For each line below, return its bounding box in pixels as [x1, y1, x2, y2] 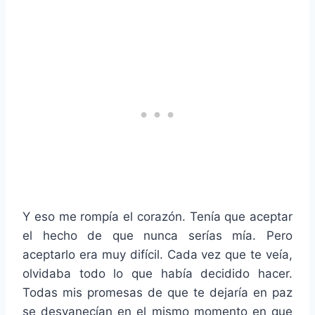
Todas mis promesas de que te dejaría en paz [22, 285, 292, 300]
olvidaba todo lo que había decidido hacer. [22, 266, 292, 281]
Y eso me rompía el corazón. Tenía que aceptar [22, 210, 292, 224]
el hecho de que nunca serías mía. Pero [22, 229, 292, 243]
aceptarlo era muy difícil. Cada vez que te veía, [22, 247, 292, 262]
